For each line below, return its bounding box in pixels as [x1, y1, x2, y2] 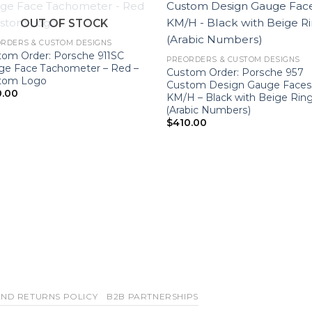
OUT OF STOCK [20, 16, 109, 30]
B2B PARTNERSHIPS [107, 291, 198, 302]
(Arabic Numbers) [166, 103, 251, 116]
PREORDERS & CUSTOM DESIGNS [166, 54, 300, 64]
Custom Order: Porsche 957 [166, 65, 304, 79]
